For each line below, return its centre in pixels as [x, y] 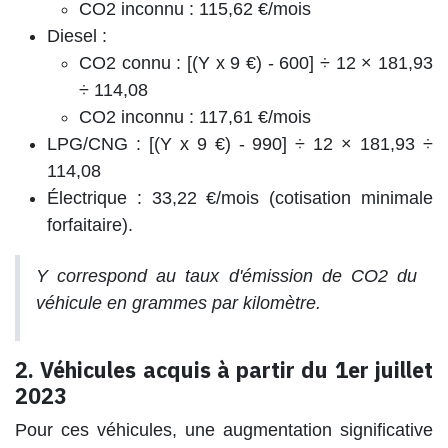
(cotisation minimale [346, 197]
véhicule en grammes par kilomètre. [178, 302]
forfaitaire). [90, 224]
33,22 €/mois [205, 197]
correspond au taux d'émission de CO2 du [232, 275]
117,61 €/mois [255, 116]
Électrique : [94, 197]
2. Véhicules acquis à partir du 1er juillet [224, 369]
